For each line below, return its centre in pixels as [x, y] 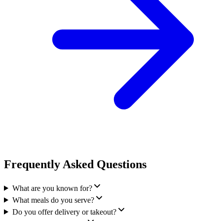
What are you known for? [52, 188]
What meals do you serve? [53, 200]
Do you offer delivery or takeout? [64, 212]
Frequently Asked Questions [75, 164]
